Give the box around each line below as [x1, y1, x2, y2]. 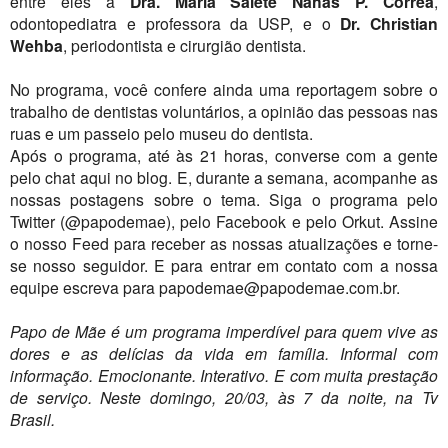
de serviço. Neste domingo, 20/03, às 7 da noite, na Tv [10, 386, 438, 409]
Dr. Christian [340, 12, 438, 36]
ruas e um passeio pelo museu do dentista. [10, 122, 313, 145]
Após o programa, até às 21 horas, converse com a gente [10, 144, 438, 167]
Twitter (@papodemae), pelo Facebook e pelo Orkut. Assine [10, 210, 438, 233]
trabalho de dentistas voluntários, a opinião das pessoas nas [10, 100, 438, 123]
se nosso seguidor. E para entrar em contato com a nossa [10, 254, 438, 277]
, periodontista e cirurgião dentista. [63, 34, 306, 57]
